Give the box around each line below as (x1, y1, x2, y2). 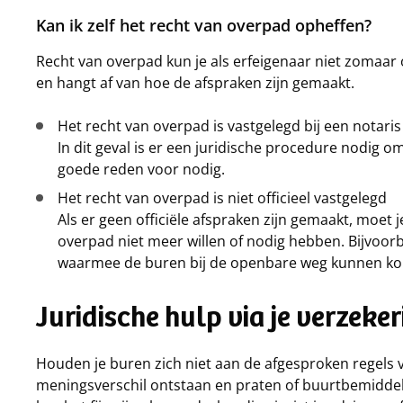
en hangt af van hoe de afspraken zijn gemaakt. (36, 73, 354, 93)
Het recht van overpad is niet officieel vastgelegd (58, 188, 387, 208)
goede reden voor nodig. (58, 159, 225, 179)
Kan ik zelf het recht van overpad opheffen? (36, 14, 372, 36)
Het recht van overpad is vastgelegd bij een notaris (58, 116, 401, 136)
